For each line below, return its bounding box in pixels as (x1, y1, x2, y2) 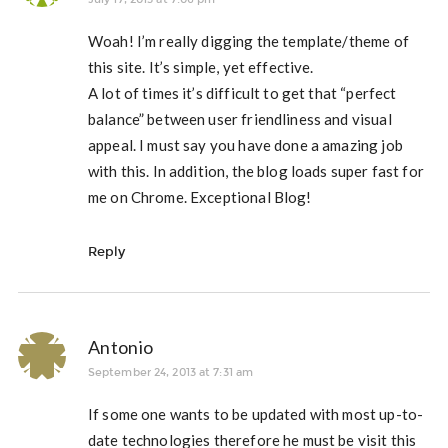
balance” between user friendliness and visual (87, 110, 392, 128)
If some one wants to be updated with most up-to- (87, 405, 424, 423)
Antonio (87, 336, 154, 358)
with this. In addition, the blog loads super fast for (87, 162, 424, 180)
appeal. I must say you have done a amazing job (87, 136, 403, 154)
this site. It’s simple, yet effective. (87, 58, 314, 76)
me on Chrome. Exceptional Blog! (87, 188, 312, 206)
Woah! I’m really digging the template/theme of (87, 32, 409, 50)
